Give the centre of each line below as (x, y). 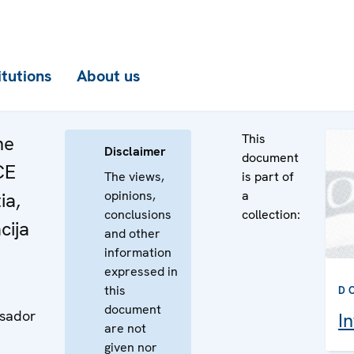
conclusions (138, 215)
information (138, 252)
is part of (268, 177)
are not (125, 328)
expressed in (141, 271)
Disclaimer (135, 151)
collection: (271, 215)
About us (108, 76)
